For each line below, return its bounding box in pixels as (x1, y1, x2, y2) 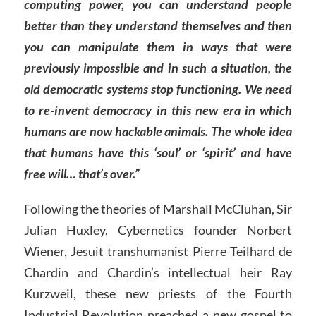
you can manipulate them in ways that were (23, 39, 293, 55)
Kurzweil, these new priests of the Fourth (23, 285, 293, 301)
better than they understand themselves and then (23, 18, 293, 34)
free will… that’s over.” (23, 166, 140, 182)
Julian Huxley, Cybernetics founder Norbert (23, 221, 293, 238)
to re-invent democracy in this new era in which (23, 102, 293, 119)
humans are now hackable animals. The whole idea (23, 123, 293, 140)
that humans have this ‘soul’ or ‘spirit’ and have (23, 145, 293, 161)
